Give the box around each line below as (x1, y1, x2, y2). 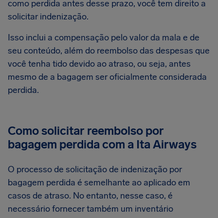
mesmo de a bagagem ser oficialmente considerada (8, 72, 207, 82)
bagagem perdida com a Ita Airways (8, 137, 197, 151)
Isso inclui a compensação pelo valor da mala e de (8, 32, 200, 43)
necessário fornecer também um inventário (8, 203, 173, 214)
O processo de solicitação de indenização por (8, 164, 182, 175)
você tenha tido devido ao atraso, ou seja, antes (8, 58, 191, 69)
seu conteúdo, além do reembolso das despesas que (8, 45, 210, 56)
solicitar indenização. (8, 11, 91, 22)
